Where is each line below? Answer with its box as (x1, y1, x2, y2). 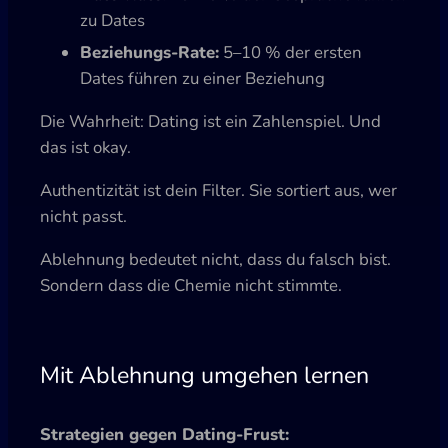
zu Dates (80, 9, 145, 33)
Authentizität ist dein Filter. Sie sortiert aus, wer (40, 178, 397, 202)
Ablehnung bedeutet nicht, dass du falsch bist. (40, 247, 391, 271)
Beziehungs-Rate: (80, 41, 219, 65)
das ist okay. (40, 135, 131, 159)
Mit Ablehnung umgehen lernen (40, 358, 369, 391)
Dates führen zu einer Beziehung (80, 67, 325, 91)
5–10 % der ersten (219, 41, 362, 65)
